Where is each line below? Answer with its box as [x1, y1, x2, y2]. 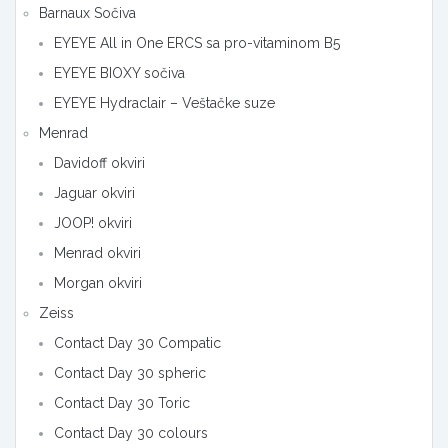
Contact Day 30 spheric [54, 365, 206, 382]
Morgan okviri [54, 275, 142, 292]
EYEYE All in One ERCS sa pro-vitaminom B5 [54, 35, 340, 52]
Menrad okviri [54, 245, 141, 262]
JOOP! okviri [54, 215, 132, 232]
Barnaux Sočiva [39, 5, 136, 22]
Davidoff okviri [54, 155, 145, 172]
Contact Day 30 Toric [54, 395, 190, 412]
